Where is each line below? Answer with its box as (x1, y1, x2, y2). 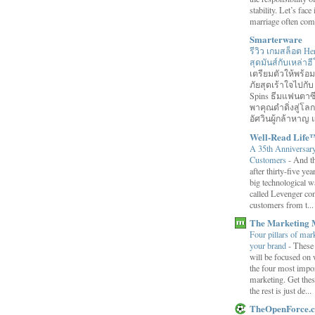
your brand (250, 239, 288, 251)
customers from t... (250, 198, 314, 210)
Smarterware (250, 32, 302, 46)
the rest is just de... (250, 284, 311, 296)
